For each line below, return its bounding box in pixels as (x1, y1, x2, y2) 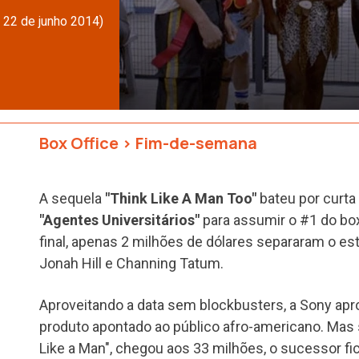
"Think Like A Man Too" (105, 189, 256, 207)
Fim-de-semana (135, 131, 257, 154)
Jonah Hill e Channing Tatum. (39, 254, 224, 272)
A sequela (39, 189, 105, 207)
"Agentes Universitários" (39, 211, 203, 228)
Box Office (39, 131, 119, 154)
